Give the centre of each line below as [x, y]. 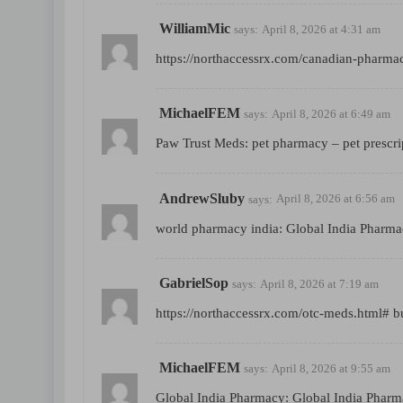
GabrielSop [194, 282]
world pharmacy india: [221, 228]
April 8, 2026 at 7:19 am [319, 283]
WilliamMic [195, 28]
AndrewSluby [202, 198]
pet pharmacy [290, 143]
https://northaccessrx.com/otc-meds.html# [273, 313]
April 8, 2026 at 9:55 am [331, 369]
